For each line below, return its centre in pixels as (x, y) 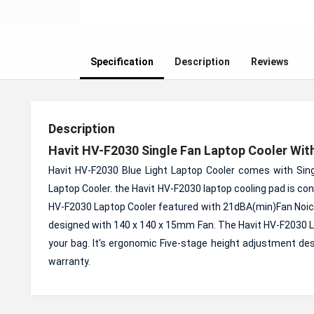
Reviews (270, 62)
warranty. (69, 261)
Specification (122, 62)
